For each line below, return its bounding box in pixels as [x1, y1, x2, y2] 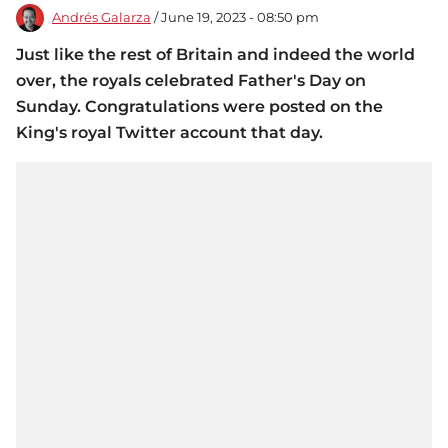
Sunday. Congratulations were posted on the [16, 97, 383, 117]
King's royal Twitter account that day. [16, 123, 327, 143]
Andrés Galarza [52, 10, 151, 26]
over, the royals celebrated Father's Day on [16, 71, 366, 91]
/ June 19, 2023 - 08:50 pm [151, 10, 319, 26]
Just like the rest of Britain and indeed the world [16, 45, 415, 65]
